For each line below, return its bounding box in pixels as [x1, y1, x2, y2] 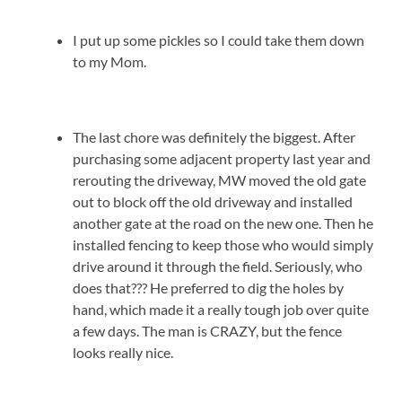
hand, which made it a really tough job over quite [73, 301, 370, 319]
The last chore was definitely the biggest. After [73, 128, 356, 146]
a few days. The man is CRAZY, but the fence [73, 322, 343, 340]
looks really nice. [73, 344, 174, 362]
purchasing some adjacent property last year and [73, 150, 371, 168]
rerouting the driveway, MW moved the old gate [73, 171, 367, 189]
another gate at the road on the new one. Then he [73, 214, 374, 232]
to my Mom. [73, 53, 147, 71]
